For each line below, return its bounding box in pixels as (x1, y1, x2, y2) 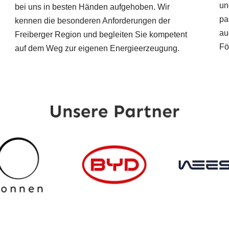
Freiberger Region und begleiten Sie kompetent (14, 30, 187, 39)
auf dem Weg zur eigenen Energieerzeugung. (14, 44, 179, 53)
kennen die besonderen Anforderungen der (14, 16, 170, 26)
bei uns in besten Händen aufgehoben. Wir (14, 3, 170, 12)
